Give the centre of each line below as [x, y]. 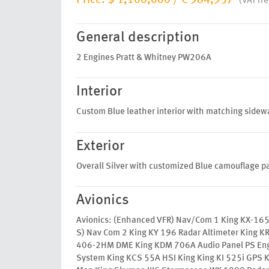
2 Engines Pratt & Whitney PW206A [144, 58]
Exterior [100, 146]
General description [138, 38]
